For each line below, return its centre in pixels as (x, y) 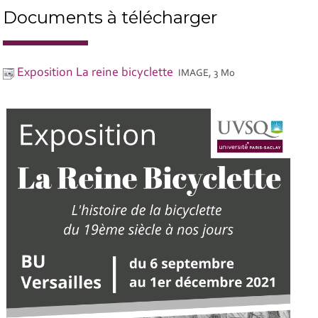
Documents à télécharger (110, 17)
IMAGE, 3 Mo (207, 73)
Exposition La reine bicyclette (95, 73)
